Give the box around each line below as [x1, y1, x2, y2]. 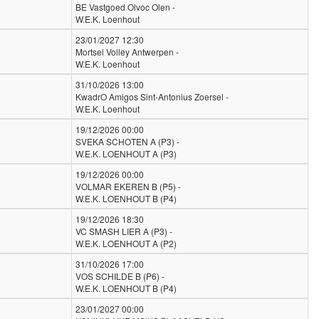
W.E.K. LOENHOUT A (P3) [75, 147, 177, 159]
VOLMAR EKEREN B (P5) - [75, 180, 181, 192]
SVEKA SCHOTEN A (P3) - [75, 135, 179, 147]
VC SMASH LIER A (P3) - [75, 225, 172, 237]
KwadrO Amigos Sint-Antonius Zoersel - [75, 90, 229, 103]
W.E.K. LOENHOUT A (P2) [75, 237, 177, 249]
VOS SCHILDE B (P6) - [75, 270, 164, 282]
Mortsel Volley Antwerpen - [75, 46, 179, 58]
